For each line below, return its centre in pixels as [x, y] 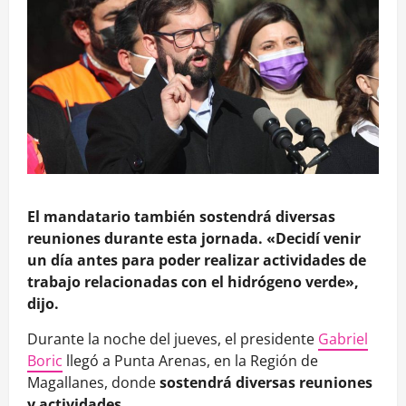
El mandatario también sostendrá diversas [181, 217]
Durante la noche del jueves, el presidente [173, 339]
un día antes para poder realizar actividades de [197, 261]
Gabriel [343, 339]
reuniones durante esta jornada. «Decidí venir [194, 239]
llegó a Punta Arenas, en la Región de [190, 361]
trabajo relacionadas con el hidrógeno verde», [193, 282]
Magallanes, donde [93, 383]
